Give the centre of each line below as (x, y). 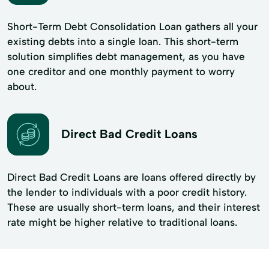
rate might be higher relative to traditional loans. (122, 222)
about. (22, 86)
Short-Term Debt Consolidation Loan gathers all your (132, 26)
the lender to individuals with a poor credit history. (127, 192)
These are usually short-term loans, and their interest (134, 207)
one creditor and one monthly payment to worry (121, 71)
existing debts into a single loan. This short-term (123, 41)
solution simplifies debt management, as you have (126, 56)
